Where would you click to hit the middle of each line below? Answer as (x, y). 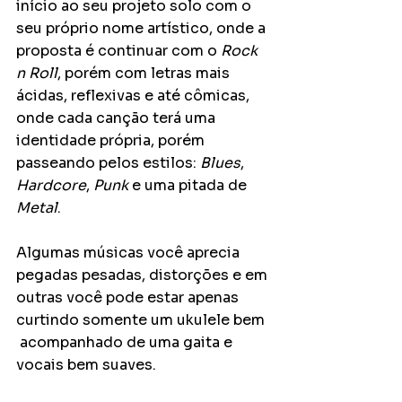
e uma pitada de (189, 185)
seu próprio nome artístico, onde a (143, 28)
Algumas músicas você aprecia (130, 253)
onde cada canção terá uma (118, 118)
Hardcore (51, 185)
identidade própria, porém (112, 140)
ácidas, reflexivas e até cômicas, (135, 96)
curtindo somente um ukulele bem (142, 320)
